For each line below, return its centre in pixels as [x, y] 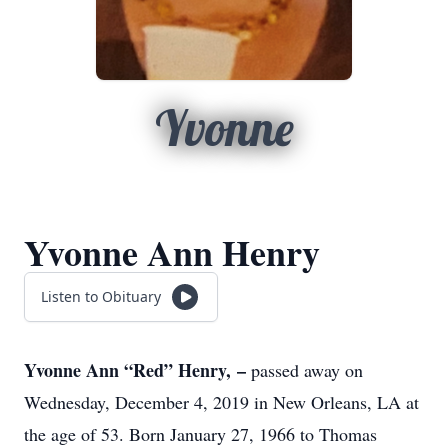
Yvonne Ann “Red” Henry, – [137, 370]
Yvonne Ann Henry [172, 252]
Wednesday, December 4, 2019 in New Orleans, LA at [221, 402]
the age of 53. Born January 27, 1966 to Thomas [200, 434]
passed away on [307, 370]
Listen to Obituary [101, 296]
